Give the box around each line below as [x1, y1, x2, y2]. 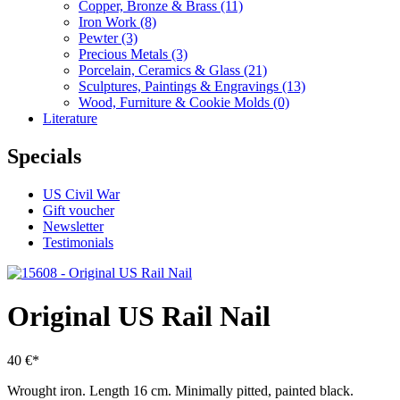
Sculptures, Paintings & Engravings [79, 79, 282, 94]
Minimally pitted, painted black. [175, 382, 354, 398]
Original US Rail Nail [7, 300, 271, 333]
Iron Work [79, 14, 140, 29]
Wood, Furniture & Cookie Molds [79, 95, 273, 110]
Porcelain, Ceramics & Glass [79, 62, 244, 78]
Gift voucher [43, 202, 114, 218]
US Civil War [43, 186, 120, 202]
